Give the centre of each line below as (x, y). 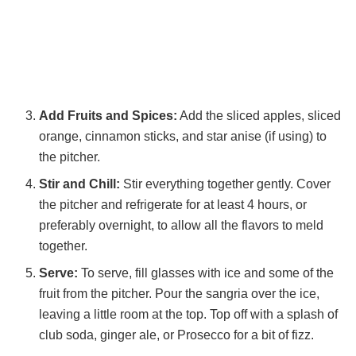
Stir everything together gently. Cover (226, 184)
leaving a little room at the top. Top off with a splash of (189, 315)
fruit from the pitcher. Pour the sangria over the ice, (180, 294)
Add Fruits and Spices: (108, 116)
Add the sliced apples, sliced (259, 116)
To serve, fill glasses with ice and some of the (206, 273)
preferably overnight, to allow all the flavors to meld (182, 226)
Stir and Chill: (80, 184)
